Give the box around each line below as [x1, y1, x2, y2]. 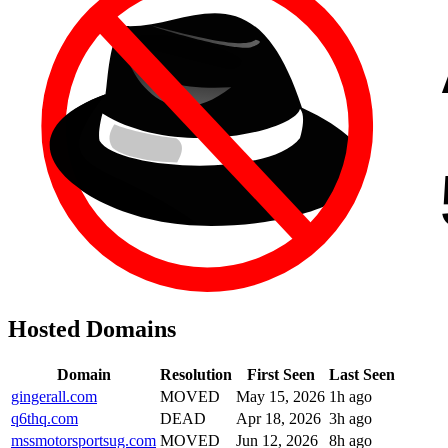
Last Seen [329, 365, 395, 383]
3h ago [329, 409, 372, 427]
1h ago [329, 387, 372, 405]
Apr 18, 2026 [236, 409, 321, 427]
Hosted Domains [8, 315, 176, 342]
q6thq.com [11, 409, 78, 427]
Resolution [160, 365, 232, 383]
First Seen [246, 365, 315, 383]
